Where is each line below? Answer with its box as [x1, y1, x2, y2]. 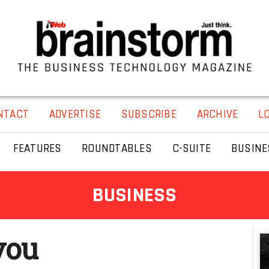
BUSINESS [92, 182, 177, 208]
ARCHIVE [196, 106, 238, 122]
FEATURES [13, 141, 62, 156]
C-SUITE [172, 141, 211, 156]
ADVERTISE [49, 106, 101, 122]
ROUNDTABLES [82, 141, 152, 156]
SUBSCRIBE [121, 106, 177, 122]
